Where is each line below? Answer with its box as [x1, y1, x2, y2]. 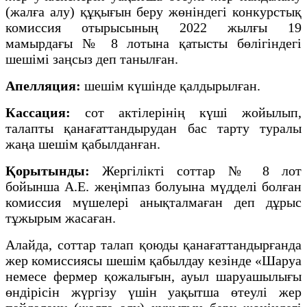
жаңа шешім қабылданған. [5, 136, 160, 151]
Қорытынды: [5, 162, 103, 178]
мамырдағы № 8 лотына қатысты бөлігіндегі [5, 35, 302, 51]
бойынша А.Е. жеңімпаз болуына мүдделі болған [5, 178, 302, 194]
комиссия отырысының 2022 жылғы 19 [5, 19, 302, 35]
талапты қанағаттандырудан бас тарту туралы [5, 120, 302, 136]
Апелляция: [5, 77, 81, 93]
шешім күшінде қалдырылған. [81, 77, 260, 93]
